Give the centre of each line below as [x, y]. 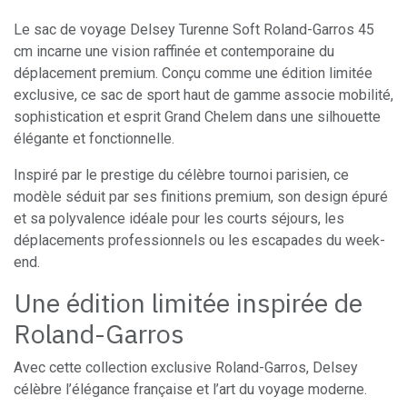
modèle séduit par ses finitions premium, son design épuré [201, 196]
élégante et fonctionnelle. [94, 138]
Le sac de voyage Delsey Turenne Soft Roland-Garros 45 [194, 29]
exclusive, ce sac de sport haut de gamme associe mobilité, [203, 94]
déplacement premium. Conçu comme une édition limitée [193, 73]
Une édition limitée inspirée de [188, 303]
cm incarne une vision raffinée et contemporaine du [174, 51]
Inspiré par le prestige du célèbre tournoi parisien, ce [181, 174]
